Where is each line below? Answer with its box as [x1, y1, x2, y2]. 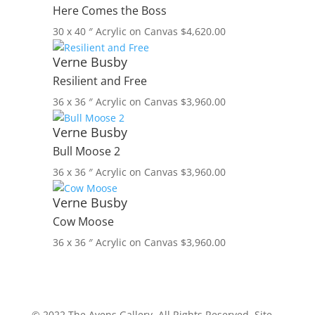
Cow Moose [52, 214, 114, 229]
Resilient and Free [52, 73, 147, 89]
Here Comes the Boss [52, 3, 167, 18]
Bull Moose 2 [52, 143, 120, 159]
